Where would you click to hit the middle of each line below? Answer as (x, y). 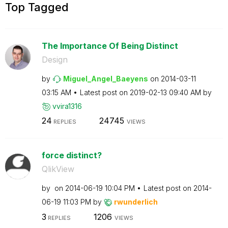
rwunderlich (136, 202)
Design (54, 59)
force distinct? (72, 155)
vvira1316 (67, 106)
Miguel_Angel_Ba (94, 78)
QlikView (58, 169)
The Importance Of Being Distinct (110, 46)
